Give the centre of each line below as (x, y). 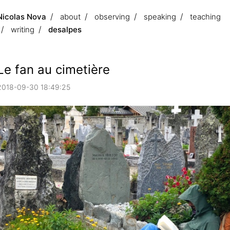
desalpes (65, 30)
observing (112, 17)
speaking (160, 17)
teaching (205, 17)
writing (23, 30)
